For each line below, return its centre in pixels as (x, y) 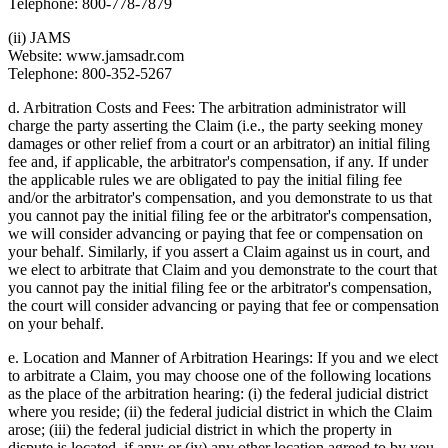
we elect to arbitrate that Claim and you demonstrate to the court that (222, 270)
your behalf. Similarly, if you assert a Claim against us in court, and (219, 252)
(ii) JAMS (39, 38)
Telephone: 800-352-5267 (90, 74)
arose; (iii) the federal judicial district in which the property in (200, 430)
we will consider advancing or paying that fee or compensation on (215, 234)
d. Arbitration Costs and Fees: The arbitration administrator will (207, 108)
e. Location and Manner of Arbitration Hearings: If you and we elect (223, 358)
